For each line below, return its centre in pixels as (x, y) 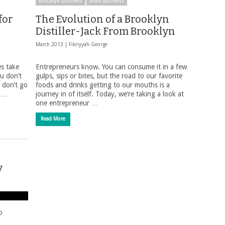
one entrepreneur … (67, 103)
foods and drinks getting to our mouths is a (103, 85)
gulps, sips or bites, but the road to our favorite (109, 76)
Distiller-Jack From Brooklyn (105, 31)
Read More (53, 119)
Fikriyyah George (88, 44)
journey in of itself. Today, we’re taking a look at (110, 94)
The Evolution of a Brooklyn (102, 19)
